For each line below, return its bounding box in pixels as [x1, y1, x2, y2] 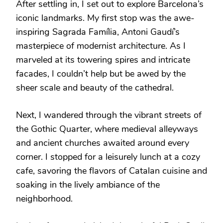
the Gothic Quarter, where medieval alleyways [16, 122, 198, 135]
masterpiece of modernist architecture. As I [16, 39, 186, 52]
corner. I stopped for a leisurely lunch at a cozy [16, 150, 200, 163]
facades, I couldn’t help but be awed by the [16, 67, 186, 80]
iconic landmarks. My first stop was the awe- [16, 11, 195, 24]
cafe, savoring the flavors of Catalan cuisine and [16, 164, 207, 177]
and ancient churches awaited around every [16, 136, 189, 149]
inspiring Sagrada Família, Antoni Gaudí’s [16, 25, 180, 38]
